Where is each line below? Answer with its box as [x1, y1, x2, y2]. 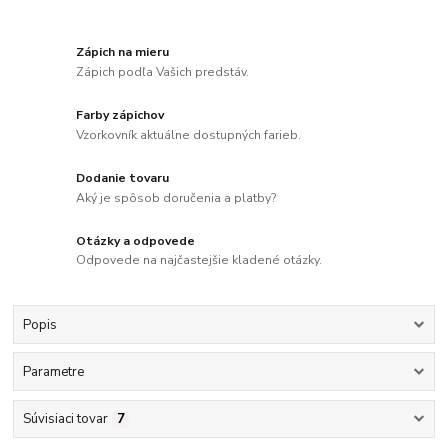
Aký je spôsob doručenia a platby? [76, 189, 278, 206]
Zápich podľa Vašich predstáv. [76, 63, 250, 80]
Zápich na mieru [76, 44, 170, 61]
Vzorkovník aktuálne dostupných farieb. [76, 126, 302, 143]
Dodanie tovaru [76, 169, 170, 186]
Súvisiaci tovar [22, 410, 108, 429]
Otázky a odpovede [76, 232, 196, 249]
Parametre [22, 363, 84, 382]
